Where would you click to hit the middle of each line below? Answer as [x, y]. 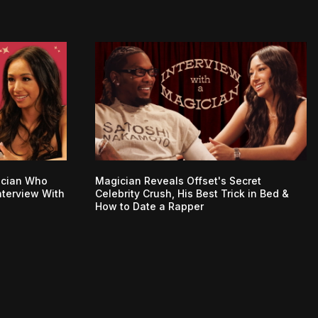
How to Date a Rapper [149, 207]
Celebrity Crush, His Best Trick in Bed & [192, 194]
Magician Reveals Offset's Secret [178, 181]
